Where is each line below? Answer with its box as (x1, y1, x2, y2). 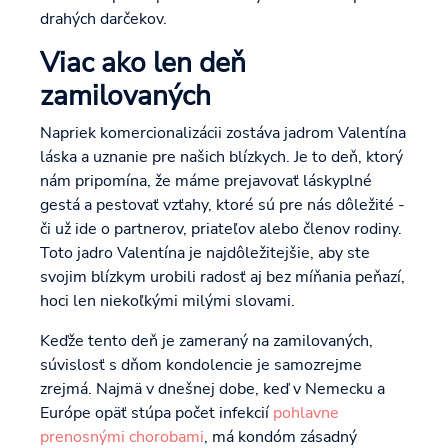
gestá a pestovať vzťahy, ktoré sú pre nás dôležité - (40, 194, 405, 217)
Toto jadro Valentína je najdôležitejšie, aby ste (40, 242, 370, 265)
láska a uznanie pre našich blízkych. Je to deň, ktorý (40, 146, 403, 169)
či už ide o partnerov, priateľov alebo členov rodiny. (40, 218, 402, 241)
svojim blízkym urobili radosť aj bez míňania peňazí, (40, 266, 405, 289)
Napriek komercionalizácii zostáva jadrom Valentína (40, 122, 406, 145)
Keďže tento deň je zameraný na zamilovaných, (40, 330, 373, 353)
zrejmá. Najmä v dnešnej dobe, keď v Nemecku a (40, 378, 385, 401)
